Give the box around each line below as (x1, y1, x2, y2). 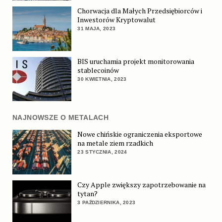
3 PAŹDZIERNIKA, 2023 (77, 199, 136, 205)
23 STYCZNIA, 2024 (77, 149, 127, 155)
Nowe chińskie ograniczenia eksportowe (77, 129, 203, 139)
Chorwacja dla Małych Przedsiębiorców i (77, 6, 203, 16)
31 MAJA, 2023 (77, 26, 116, 32)
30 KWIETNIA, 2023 (77, 76, 127, 82)
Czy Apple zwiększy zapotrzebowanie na (77, 179, 206, 189)
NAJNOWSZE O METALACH (12, 113, 109, 122)
